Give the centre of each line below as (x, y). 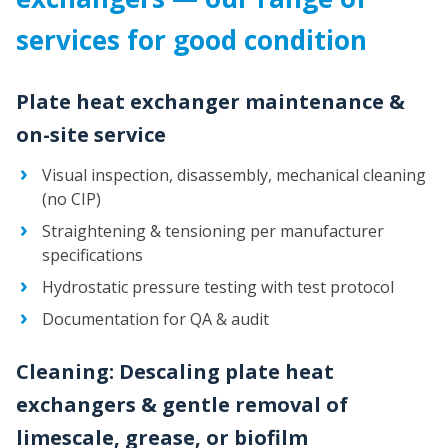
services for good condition (191, 40)
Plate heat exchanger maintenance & (210, 102)
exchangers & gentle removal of (182, 405)
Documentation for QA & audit (155, 319)
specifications (92, 255)
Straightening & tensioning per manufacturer (213, 231)
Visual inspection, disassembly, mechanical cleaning (234, 175)
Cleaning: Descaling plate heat (175, 372)
